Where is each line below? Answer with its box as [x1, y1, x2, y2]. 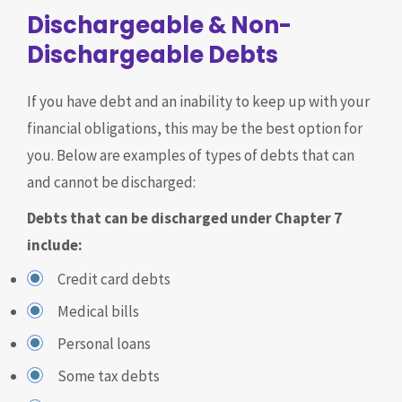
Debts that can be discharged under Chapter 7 [27, 208, 342, 228]
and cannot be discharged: [27, 172, 196, 192]
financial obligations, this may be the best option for [27, 118, 363, 138]
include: [27, 235, 83, 255]
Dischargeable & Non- [27, 9, 292, 41]
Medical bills [57, 301, 139, 321]
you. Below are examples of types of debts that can [27, 145, 354, 165]
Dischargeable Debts [27, 39, 278, 71]
